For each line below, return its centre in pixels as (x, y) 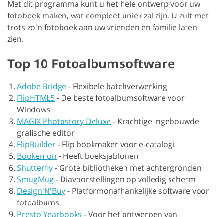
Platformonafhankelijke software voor (140, 191)
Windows (34, 109)
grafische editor (46, 133)
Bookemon (37, 156)
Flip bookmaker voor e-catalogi (118, 144)
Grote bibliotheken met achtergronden (130, 168)
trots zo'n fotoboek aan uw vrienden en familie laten (102, 27)
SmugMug (35, 179)
